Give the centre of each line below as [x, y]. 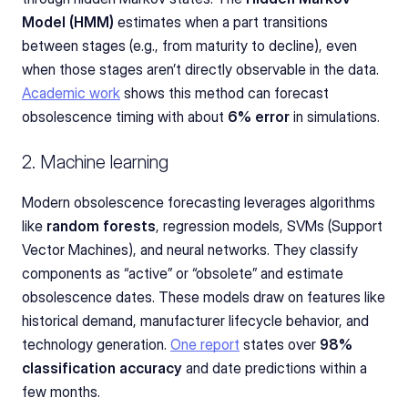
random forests [101, 225]
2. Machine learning [95, 162]
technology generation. [96, 344]
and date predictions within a [275, 367]
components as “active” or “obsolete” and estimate [183, 273]
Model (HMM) [68, 21]
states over [280, 344]
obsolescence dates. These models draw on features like [204, 296]
